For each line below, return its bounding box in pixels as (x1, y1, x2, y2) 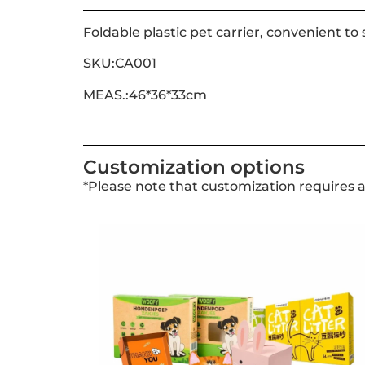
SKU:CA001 (83, 55, 156, 72)
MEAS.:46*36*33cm (83, 86, 207, 103)
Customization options (83, 155, 305, 178)
